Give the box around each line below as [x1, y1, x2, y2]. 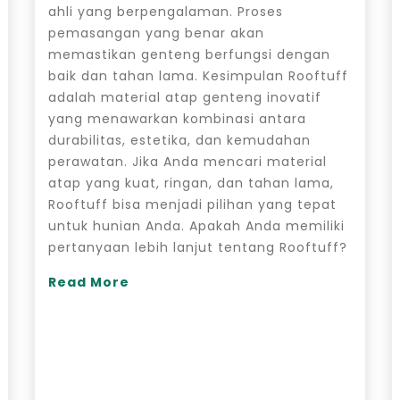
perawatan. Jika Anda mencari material [47, 152, 327, 171]
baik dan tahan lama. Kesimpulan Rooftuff [47, 66, 348, 85]
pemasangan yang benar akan [47, 23, 264, 42]
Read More [47, 272, 129, 291]
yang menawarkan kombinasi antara [47, 109, 306, 128]
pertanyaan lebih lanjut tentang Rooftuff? [47, 237, 347, 256]
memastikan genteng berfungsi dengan [47, 45, 330, 63]
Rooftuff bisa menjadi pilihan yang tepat [47, 195, 337, 213]
